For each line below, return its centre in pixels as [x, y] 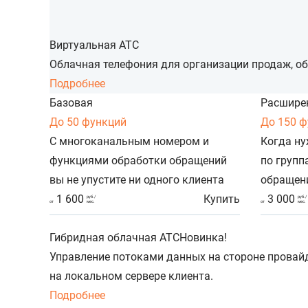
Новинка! [203, 238]
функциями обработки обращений [138, 161]
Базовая [71, 103]
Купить [222, 199]
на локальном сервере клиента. [131, 276]
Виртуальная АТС [94, 45]
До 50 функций [88, 122]
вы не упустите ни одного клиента [137, 180]
